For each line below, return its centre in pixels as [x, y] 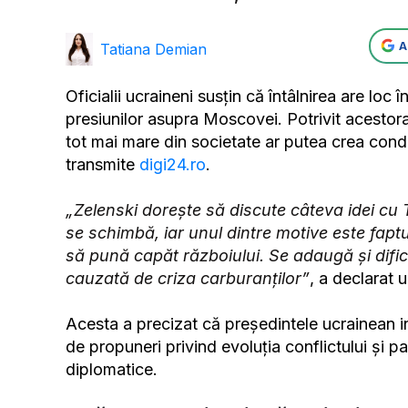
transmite [100, 165]
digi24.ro [170, 165]
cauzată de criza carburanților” [188, 279]
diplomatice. [112, 370]
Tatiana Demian [153, 49]
